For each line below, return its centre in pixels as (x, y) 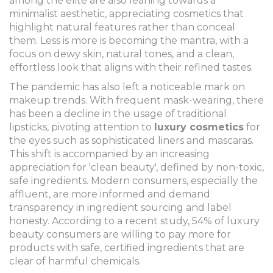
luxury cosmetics (199, 127)
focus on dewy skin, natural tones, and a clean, (122, 54)
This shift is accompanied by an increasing (109, 154)
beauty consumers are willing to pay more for (120, 235)
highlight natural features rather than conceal (122, 27)
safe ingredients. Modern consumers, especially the (133, 181)
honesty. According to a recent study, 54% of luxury (134, 221)
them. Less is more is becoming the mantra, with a (129, 41)
